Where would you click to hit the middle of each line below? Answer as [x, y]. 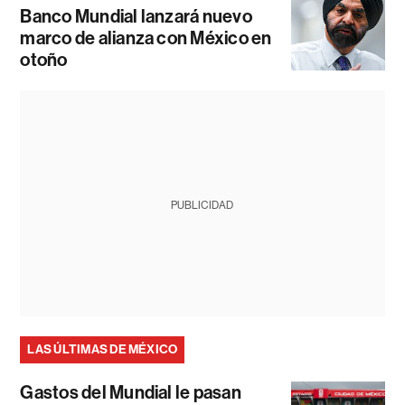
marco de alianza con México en [146, 38]
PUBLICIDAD [202, 206]
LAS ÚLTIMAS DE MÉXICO [103, 350]
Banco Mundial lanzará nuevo [136, 17]
